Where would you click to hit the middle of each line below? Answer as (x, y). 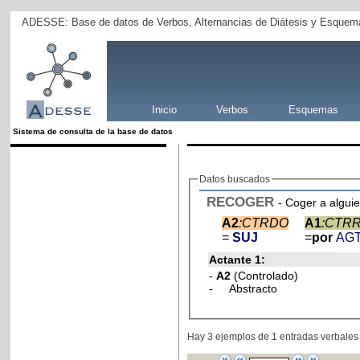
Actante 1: (237, 259)
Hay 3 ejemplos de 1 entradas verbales (272, 337)
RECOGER (240, 201)
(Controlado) (266, 275)
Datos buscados (234, 179)
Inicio (165, 109)
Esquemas (313, 109)
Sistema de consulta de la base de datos (93, 131)
